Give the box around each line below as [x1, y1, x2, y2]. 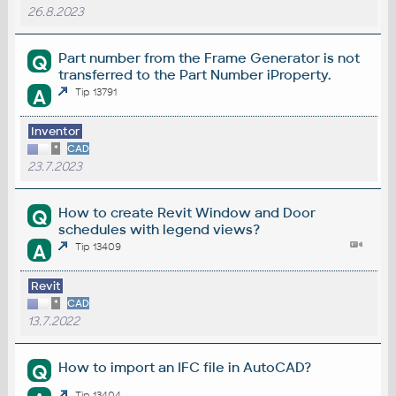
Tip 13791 [75, 86, 118, 99]
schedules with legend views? [58, 221, 261, 239]
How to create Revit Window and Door [58, 204, 316, 222]
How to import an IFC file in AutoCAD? [58, 359, 312, 377]
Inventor [30, 124, 80, 140]
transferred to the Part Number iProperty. [58, 65, 331, 83]
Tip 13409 [75, 240, 122, 254]
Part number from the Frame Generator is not [58, 49, 361, 66]
